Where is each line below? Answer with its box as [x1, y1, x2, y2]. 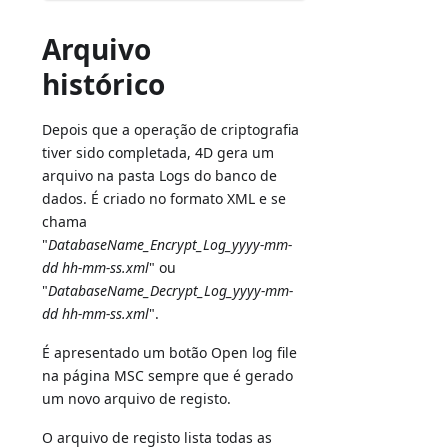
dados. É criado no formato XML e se [42, 188, 287, 208]
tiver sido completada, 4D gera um [42, 142, 275, 162]
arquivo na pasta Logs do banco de [42, 165, 278, 185]
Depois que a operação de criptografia [42, 119, 300, 139]
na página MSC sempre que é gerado [42, 365, 294, 385]
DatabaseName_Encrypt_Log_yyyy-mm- [48, 234, 293, 254]
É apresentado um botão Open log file [42, 342, 298, 362]
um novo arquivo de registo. [42, 388, 232, 408]
